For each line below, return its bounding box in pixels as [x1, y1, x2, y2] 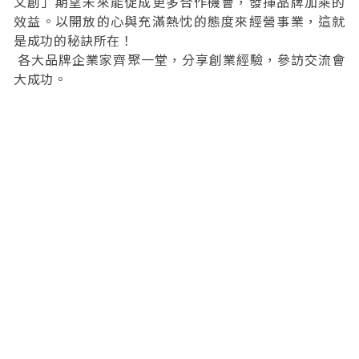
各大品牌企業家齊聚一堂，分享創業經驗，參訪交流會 [14, 50, 345, 70]
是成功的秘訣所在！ [14, 30, 134, 50]
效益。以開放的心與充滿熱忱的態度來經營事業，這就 [14, 11, 345, 31]
